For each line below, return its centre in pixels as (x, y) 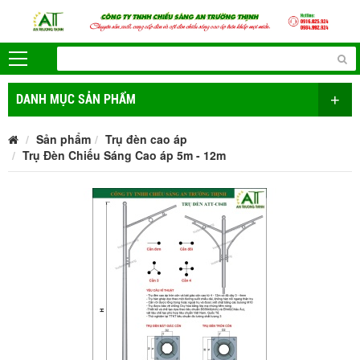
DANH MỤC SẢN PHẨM (76, 99)
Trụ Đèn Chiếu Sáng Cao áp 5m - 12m (124, 155)
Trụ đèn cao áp (146, 139)
